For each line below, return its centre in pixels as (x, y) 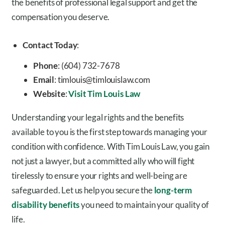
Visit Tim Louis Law (104, 93)
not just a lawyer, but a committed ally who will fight (103, 161)
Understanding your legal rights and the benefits (98, 118)
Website (49, 93)
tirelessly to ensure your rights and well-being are (99, 176)
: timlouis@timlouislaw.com (102, 79)
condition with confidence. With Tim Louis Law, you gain (111, 147)
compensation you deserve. (61, 17)
